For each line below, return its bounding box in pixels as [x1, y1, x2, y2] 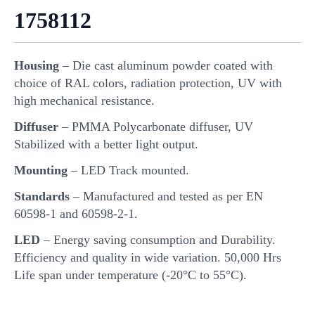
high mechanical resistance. [14, 93, 155, 108]
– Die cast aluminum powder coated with [59, 58, 273, 72]
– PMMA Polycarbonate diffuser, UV [58, 119, 253, 134]
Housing [14, 58, 59, 72]
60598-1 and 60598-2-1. [14, 206, 138, 221]
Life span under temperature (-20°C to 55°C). [14, 267, 247, 282]
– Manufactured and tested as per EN [70, 188, 263, 203]
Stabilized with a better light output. [14, 136, 198, 151]
